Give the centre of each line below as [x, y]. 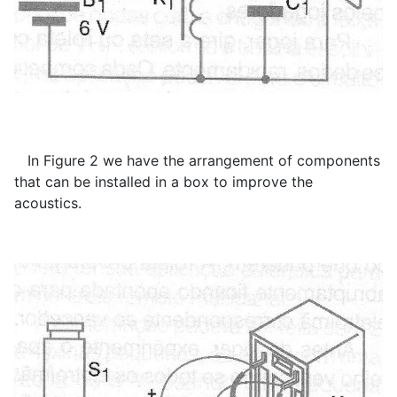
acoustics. [48, 203]
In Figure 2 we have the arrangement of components [197, 161]
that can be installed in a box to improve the [163, 182]
